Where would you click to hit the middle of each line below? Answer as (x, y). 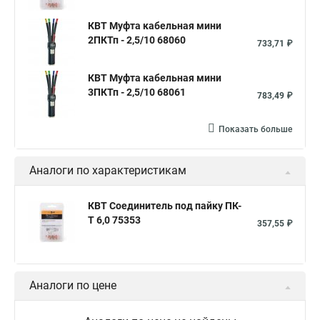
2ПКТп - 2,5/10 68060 (137, 40)
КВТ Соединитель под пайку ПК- (165, 206)
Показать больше (255, 129)
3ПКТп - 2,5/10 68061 (137, 92)
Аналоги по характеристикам (108, 170)
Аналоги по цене (73, 285)
